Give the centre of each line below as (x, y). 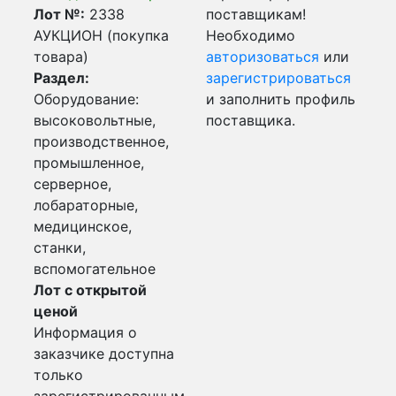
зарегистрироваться (278, 78)
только (58, 375)
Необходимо (251, 35)
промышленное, (89, 163)
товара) (61, 57)
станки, (60, 247)
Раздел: (61, 78)
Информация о (85, 332)
